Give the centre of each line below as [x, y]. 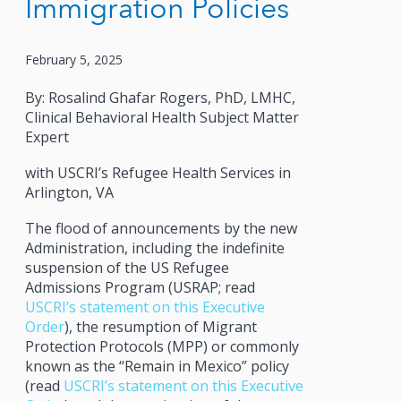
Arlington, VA [69, 192]
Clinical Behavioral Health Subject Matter [162, 117]
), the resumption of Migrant [160, 326]
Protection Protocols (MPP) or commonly [162, 346]
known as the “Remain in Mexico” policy [157, 366]
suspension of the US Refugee [127, 267]
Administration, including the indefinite [154, 247]
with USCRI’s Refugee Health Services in [158, 172]
